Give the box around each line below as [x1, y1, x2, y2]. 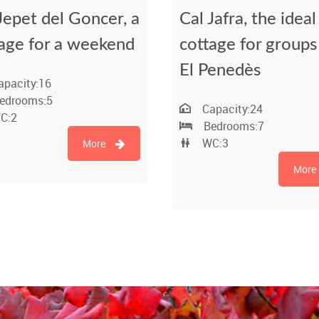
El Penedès [179, 62, 261, 80]
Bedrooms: [203, 118, 258, 135]
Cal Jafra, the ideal [179, 11, 316, 28]
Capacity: [202, 101, 250, 117]
